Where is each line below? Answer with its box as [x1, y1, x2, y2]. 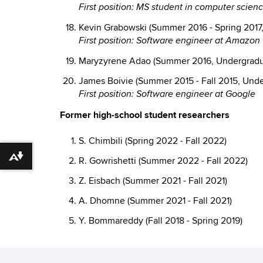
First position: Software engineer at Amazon [79, 35, 260, 46]
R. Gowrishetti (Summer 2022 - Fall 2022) [79, 155, 248, 167]
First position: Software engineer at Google [79, 89, 255, 100]
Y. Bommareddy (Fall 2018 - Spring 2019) [79, 215, 242, 227]
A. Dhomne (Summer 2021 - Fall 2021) [79, 195, 232, 207]
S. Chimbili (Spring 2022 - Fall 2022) [79, 135, 227, 147]
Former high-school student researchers [60, 109, 230, 121]
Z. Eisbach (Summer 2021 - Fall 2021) [79, 175, 227, 187]
